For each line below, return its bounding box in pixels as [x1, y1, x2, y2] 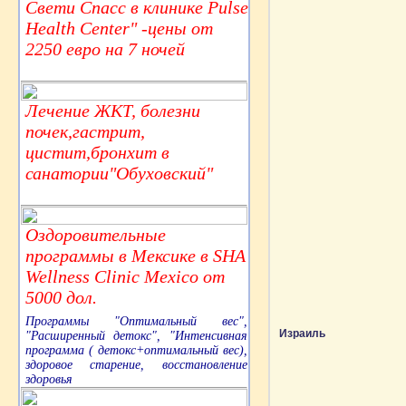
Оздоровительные [25, 225, 166, 246]
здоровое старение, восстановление [25, 358, 247, 372]
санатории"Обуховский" [25, 163, 213, 184]
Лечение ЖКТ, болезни [25, 101, 200, 121]
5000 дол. [25, 287, 97, 308]
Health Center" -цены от [25, 18, 213, 39]
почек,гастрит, [25, 121, 145, 142]
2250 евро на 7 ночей [25, 39, 185, 60]
